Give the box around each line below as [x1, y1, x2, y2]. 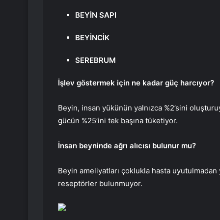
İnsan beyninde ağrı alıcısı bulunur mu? [58, 141, 196, 151]
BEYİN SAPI [75, 10, 116, 20]
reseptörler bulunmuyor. [58, 179, 142, 189]
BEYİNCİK [75, 33, 110, 43]
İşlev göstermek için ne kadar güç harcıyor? [58, 78, 214, 88]
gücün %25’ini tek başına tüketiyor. [58, 116, 178, 126]
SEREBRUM [75, 55, 116, 65]
